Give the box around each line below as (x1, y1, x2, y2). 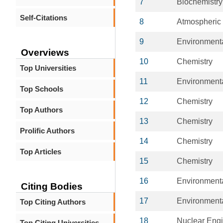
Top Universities (20, 64, 76, 72)
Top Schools (20, 85, 63, 93)
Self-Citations (20, 13, 67, 22)
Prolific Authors (20, 126, 75, 135)
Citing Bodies (21, 181, 83, 192)
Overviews (21, 47, 69, 58)
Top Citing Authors (20, 198, 86, 206)
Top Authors (20, 106, 63, 114)
